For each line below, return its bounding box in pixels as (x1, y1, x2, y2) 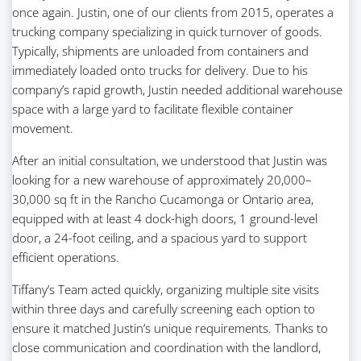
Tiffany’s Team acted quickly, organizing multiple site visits (12, 280, 319, 297)
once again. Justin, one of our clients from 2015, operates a (12, 3, 334, 20)
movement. (12, 119, 73, 136)
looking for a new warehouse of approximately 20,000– (12, 171, 312, 188)
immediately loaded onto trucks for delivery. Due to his (12, 61, 308, 78)
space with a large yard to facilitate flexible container (12, 100, 293, 117)
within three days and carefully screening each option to (12, 300, 315, 317)
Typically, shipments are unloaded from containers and (12, 42, 309, 59)
